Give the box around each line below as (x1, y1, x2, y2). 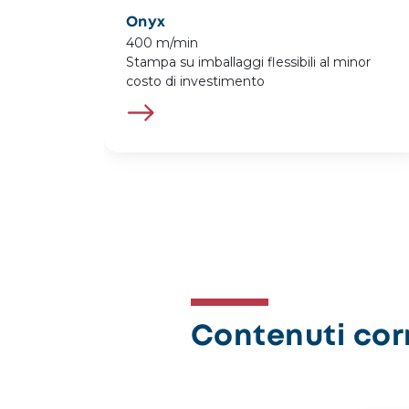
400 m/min (126, 35, 198, 52)
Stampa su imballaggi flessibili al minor (126, 54, 371, 71)
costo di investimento (126, 73, 265, 90)
